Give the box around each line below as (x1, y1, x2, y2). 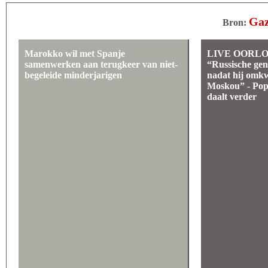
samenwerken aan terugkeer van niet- (25, 59, 178, 69)
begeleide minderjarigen (25, 70, 122, 80)
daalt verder (207, 92, 257, 102)
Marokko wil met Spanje (25, 48, 125, 59)
